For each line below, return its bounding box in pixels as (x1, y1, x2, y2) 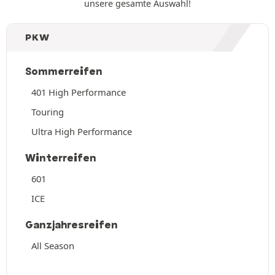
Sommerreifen (25, 64, 103, 77)
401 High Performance (31, 85, 126, 98)
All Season (31, 239, 74, 252)
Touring (31, 105, 64, 118)
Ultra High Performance (31, 125, 132, 137)
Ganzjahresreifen (25, 218, 118, 231)
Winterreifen (25, 151, 96, 164)
